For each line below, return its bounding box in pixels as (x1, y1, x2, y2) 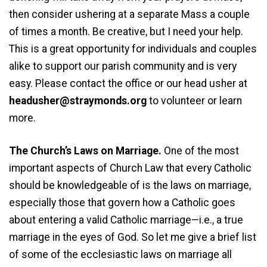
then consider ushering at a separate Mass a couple (9, 8, 250, 21)
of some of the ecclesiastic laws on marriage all (9, 249, 232, 261)
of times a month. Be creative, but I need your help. (9, 26, 243, 38)
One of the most (162, 145, 239, 157)
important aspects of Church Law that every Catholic (9, 162, 252, 175)
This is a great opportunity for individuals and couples (9, 43, 257, 55)
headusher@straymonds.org (9, 95, 149, 107)
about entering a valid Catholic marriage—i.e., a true (9, 214, 243, 226)
